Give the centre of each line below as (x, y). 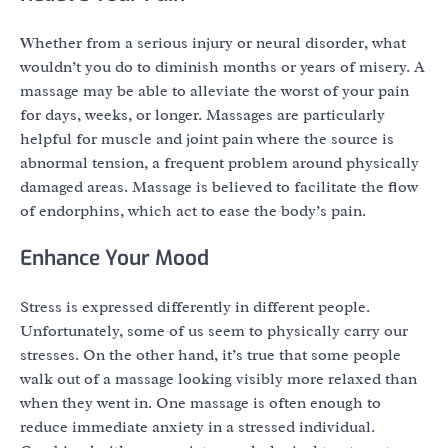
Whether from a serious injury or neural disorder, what (213, 42)
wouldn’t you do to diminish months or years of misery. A (222, 66)
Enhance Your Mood (114, 258)
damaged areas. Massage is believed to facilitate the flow (219, 186)
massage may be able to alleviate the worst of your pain (214, 90)
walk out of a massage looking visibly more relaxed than (218, 379)
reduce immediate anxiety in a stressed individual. (197, 427)
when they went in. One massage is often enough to (200, 403)
